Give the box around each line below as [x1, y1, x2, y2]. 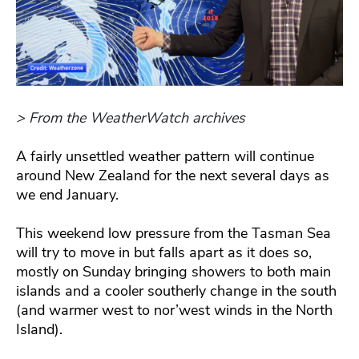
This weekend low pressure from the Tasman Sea [16, 224, 331, 244]
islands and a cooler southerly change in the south [16, 281, 337, 301]
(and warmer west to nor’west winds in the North [16, 301, 333, 321]
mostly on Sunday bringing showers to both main [16, 262, 331, 282]
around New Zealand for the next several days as [16, 166, 329, 186]
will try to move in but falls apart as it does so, [16, 243, 312, 263]
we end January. [16, 185, 123, 205]
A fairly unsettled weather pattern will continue [16, 147, 314, 167]
